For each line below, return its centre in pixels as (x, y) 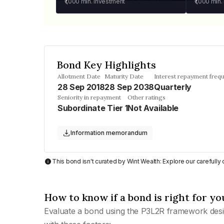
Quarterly (173, 87)
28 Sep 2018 (81, 87)
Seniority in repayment (89, 97)
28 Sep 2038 (129, 87)
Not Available (153, 108)
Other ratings (147, 97)
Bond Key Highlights (106, 65)
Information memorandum (109, 133)
